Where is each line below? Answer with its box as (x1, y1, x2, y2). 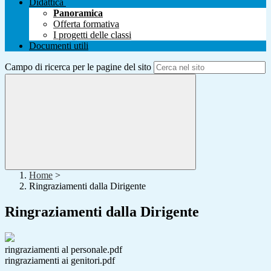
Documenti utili (29, 41, 88, 51)
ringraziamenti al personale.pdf (5, 244, 122, 255)
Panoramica (53, 8, 103, 19)
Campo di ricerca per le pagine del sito (5, 62, 151, 73)
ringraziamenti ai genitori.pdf (5, 255, 115, 266)
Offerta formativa (53, 19, 119, 30)
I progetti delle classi (53, 30, 131, 41)
